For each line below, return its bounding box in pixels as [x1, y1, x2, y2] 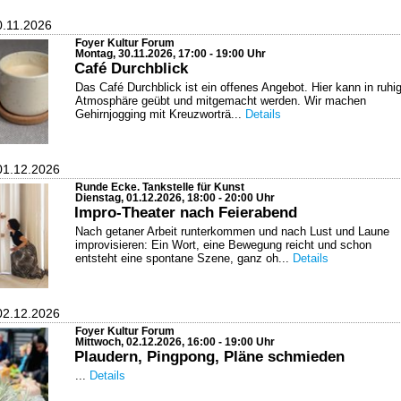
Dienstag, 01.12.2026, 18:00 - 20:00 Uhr [75, 192, 275, 203]
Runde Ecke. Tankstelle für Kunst [75, 181, 244, 192]
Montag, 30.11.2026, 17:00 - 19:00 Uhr [75, 47, 266, 59]
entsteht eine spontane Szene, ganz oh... [75, 251, 293, 265]
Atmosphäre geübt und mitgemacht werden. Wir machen [75, 93, 366, 107]
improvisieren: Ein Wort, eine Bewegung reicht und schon [75, 237, 371, 252]
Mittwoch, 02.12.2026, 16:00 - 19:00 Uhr [75, 336, 275, 347]
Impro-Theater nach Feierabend [74, 202, 297, 221]
